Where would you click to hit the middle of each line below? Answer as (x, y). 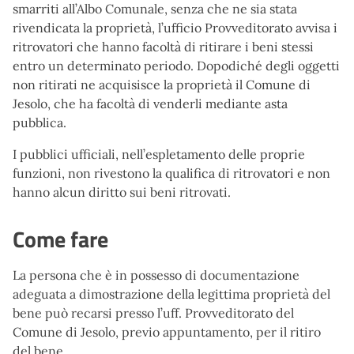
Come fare (60, 239)
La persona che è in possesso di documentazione (156, 275)
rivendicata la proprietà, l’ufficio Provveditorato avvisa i (175, 28)
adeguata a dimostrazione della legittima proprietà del (171, 294)
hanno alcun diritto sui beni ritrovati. (122, 192)
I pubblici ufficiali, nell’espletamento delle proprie (159, 154)
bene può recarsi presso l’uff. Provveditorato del (153, 313)
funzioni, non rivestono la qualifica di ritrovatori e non (171, 173)
